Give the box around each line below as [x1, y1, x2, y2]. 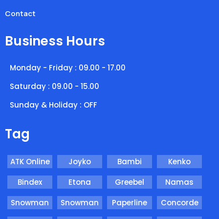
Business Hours [5, 32, 105, 50]
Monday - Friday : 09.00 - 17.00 [10, 62, 126, 73]
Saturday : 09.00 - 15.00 [10, 81, 99, 91]
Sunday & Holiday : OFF [10, 99, 97, 110]
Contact [5, 8, 36, 19]
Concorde [160, 197, 198, 208]
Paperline [112, 197, 147, 208]
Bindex [18, 176, 42, 187]
